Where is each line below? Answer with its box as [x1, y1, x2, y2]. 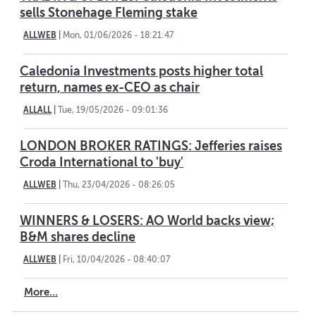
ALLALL [23, 105, 51, 116]
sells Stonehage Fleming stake [20, 6, 197, 20]
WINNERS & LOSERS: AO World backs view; [20, 214, 274, 229]
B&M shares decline [20, 230, 135, 245]
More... [24, 286, 58, 298]
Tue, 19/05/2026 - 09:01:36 [58, 105, 168, 116]
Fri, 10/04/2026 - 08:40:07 [63, 255, 170, 265]
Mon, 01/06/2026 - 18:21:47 [63, 30, 174, 41]
